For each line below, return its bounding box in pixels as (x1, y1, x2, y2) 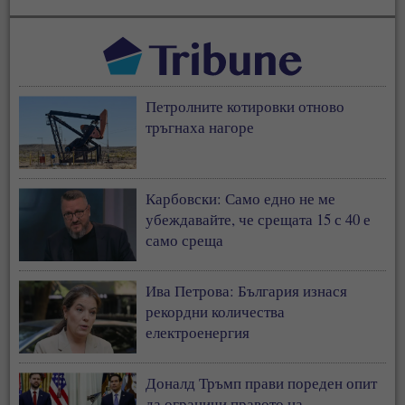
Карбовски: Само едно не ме (146, 188, 336, 210)
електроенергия (146, 322, 250, 344)
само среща (146, 230, 224, 251)
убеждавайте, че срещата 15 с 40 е (146, 209, 372, 231)
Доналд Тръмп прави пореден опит (146, 372, 378, 394)
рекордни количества (146, 301, 286, 323)
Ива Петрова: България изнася (146, 280, 348, 302)
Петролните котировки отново (146, 96, 345, 118)
